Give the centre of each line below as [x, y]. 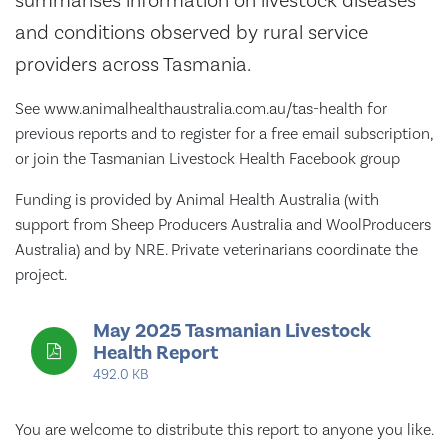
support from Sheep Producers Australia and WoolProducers [223, 225]
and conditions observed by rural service [191, 33]
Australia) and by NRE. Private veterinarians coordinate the [216, 250]
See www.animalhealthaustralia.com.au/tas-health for [201, 109]
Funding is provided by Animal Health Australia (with [197, 200]
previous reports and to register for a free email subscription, [224, 134]
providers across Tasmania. [133, 65]
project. [41, 275]
